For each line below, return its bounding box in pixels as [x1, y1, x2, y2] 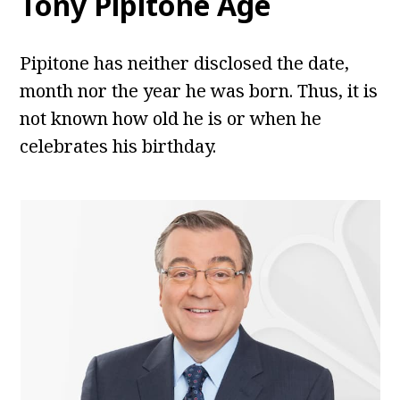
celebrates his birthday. [20, 134, 217, 159]
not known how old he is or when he [20, 106, 322, 131]
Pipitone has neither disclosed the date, [20, 51, 350, 76]
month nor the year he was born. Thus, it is [20, 79, 379, 104]
